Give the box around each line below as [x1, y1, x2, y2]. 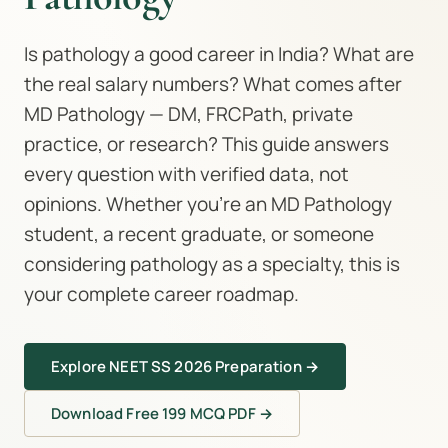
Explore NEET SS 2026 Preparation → [51, 356, 320, 377]
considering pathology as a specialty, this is [24, 251, 400, 277]
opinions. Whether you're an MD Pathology [24, 191, 392, 217]
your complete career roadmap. [24, 281, 299, 307]
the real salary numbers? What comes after [24, 71, 402, 97]
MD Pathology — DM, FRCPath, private [24, 101, 353, 127]
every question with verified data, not [24, 161, 349, 187]
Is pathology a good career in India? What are [24, 41, 414, 67]
